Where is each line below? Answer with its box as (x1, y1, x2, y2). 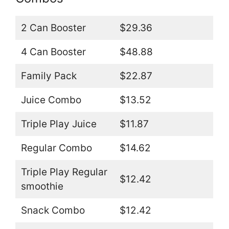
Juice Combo (20, 94, 81, 106)
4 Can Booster (20, 45, 86, 58)
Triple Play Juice (20, 118, 97, 130)
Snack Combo (20, 204, 85, 216)
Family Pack (20, 70, 77, 82)
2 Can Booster (20, 21, 86, 34)
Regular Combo (20, 142, 92, 154)
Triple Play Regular (20, 166, 107, 178)
